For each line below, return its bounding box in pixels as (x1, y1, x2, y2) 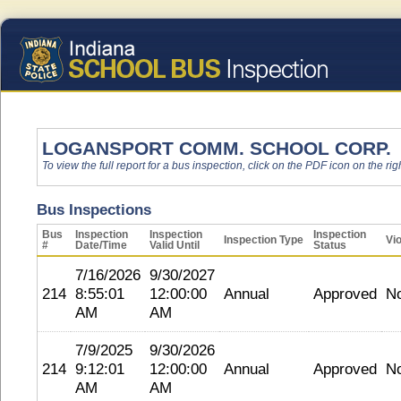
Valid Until (149, 240, 200, 251)
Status (313, 240, 346, 251)
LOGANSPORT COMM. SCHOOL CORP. (42, 138, 391, 158)
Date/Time (75, 240, 127, 251)
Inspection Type (224, 235, 303, 245)
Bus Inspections (37, 200, 151, 218)
